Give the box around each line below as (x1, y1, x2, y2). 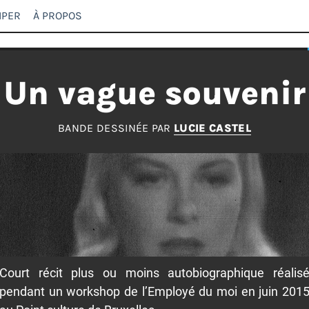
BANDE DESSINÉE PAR (58, 121, 175, 134)
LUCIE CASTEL (174, 121, 251, 134)
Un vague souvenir (3, 74, 306, 113)
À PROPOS (33, 9, 82, 22)
